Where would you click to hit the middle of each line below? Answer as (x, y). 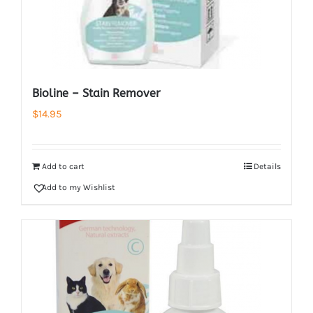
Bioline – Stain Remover (96, 93)
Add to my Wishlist (79, 187)
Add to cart (63, 166)
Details (267, 166)
